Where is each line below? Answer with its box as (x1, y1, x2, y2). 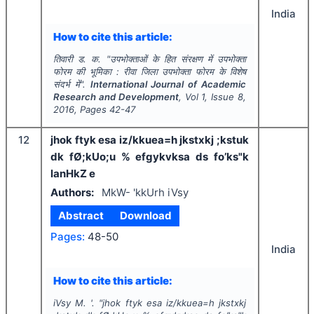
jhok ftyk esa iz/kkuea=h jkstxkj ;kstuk (50, 133, 249, 146)
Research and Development (53, 91, 179, 102)
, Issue (205, 91, 238, 102)
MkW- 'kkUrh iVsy (101, 185, 189, 199)
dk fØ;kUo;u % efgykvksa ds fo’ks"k (50, 150, 249, 163)
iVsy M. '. (53, 297, 95, 308)
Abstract (58, 209, 104, 222)
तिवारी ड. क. (53, 53, 102, 64)
